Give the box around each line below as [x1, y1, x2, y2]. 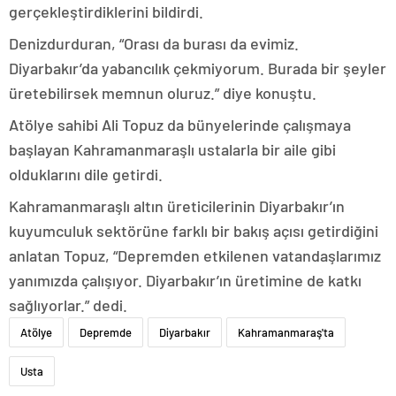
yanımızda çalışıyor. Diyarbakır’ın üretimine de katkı [9, 270, 362, 290]
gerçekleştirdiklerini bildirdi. [9, 2, 203, 21]
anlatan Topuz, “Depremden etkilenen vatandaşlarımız [9, 246, 381, 265]
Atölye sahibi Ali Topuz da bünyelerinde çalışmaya [9, 115, 351, 134]
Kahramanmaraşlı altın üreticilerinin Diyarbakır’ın [9, 196, 345, 216]
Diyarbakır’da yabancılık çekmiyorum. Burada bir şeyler [9, 58, 386, 78]
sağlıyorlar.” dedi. [9, 295, 127, 315]
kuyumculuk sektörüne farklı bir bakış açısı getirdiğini [9, 221, 378, 240]
